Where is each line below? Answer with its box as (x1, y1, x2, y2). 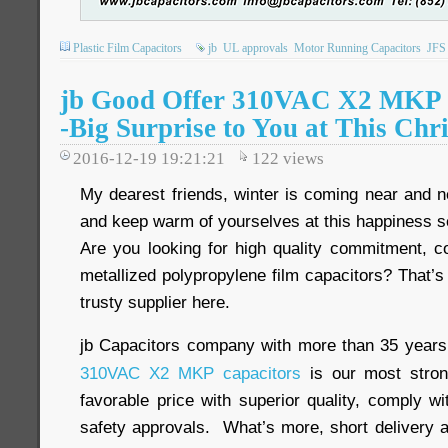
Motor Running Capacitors (294, 41, 421, 55)
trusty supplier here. (80, 292, 230, 312)
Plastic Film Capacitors (73, 41, 182, 55)
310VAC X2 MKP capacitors (80, 363, 301, 383)
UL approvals (223, 41, 288, 55)
